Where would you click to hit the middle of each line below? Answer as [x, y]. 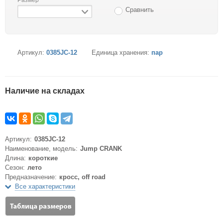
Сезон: [15, 167]
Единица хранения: [121, 52]
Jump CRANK [101, 148]
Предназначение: [31, 177]
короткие [43, 158]
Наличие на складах [45, 91]
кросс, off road [82, 177]
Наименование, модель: [41, 148]
